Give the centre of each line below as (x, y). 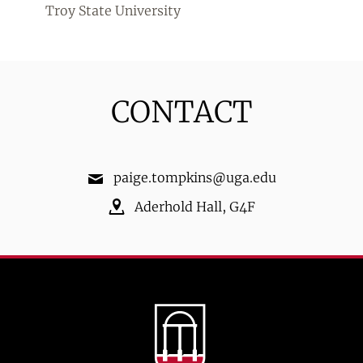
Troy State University (113, 11)
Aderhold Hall (178, 207)
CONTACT (181, 112)
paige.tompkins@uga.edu (194, 177)
